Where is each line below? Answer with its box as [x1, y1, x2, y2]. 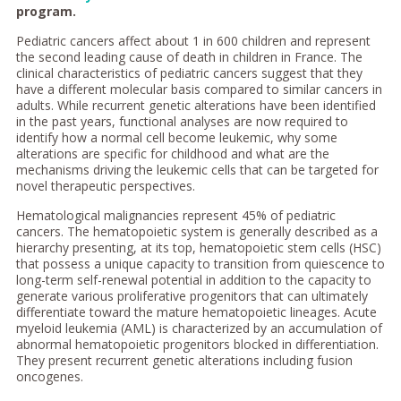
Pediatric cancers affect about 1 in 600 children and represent [15, 31, 371, 49]
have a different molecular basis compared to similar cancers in [15, 80, 382, 98]
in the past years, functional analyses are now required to [15, 112, 348, 130]
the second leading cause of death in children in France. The [15, 47, 363, 65]
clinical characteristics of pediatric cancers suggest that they [15, 64, 363, 81]
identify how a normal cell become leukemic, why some [15, 128, 337, 146]
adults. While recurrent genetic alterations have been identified [15, 96, 376, 114]
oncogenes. [15, 367, 83, 385]
